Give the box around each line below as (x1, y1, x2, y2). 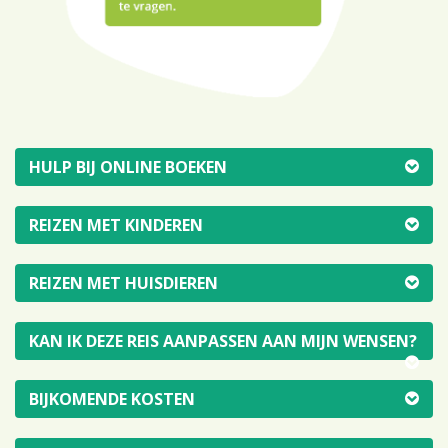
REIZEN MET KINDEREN (29, 214, 203, 237)
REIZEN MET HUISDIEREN (29, 272, 218, 295)
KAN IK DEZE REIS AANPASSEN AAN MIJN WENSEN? (29, 330, 417, 353)
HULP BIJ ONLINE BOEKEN (29, 156, 227, 179)
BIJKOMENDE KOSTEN (29, 388, 195, 411)
